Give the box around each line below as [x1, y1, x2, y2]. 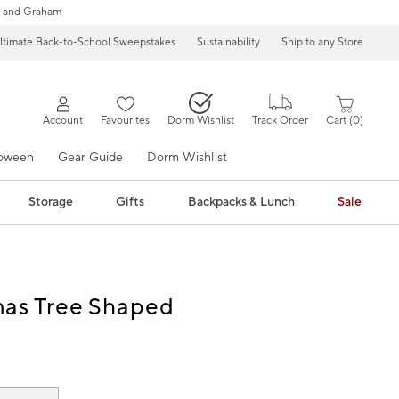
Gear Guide [57, 150, 124, 166]
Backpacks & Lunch [187, 194, 295, 210]
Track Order [252, 114, 309, 127]
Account [43, 114, 84, 127]
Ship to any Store [281, 36, 364, 49]
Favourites [101, 114, 151, 127]
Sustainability [197, 36, 261, 49]
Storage [28, 194, 73, 210]
